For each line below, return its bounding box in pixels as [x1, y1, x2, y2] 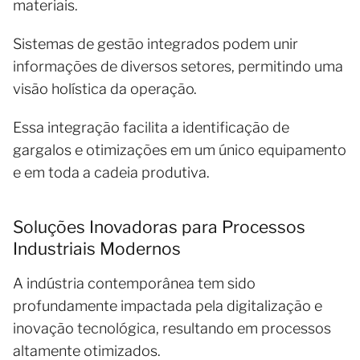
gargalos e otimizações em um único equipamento [13, 141, 346, 158]
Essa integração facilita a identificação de [13, 119, 289, 136]
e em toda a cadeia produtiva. [13, 164, 210, 181]
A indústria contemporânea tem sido [13, 275, 256, 292]
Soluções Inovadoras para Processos [13, 217, 305, 237]
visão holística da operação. [13, 80, 197, 97]
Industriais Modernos [13, 239, 181, 259]
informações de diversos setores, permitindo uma [13, 58, 343, 75]
